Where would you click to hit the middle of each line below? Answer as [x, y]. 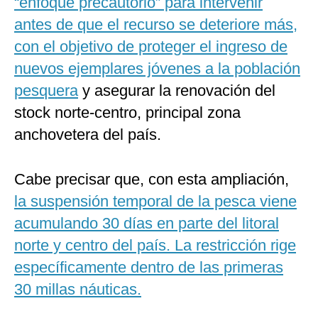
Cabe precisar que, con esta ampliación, [152, 180]
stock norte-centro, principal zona [127, 113]
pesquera [46, 91]
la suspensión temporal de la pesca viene [155, 202]
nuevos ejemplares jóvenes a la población [157, 69]
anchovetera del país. [88, 135]
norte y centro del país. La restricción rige [155, 246]
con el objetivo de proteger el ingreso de [151, 47]
